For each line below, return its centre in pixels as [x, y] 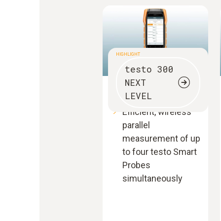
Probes [136, 165]
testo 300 [149, 69]
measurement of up [161, 138]
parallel [136, 125]
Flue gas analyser [146, 90]
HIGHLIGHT [128, 54]
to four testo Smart [160, 151]
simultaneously [152, 178]
